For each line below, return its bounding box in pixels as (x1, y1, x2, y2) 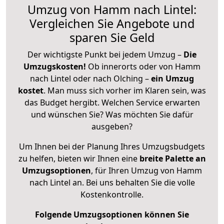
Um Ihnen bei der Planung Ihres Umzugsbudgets (19, 140, 205, 152)
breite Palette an (139, 152, 206, 164)
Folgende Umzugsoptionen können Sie (35, 208, 189, 220)
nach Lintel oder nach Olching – (30, 72, 151, 84)
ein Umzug (151, 72, 194, 84)
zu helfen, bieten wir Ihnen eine (18, 152, 139, 164)
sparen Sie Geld (69, 29, 154, 45)
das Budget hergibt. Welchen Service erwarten (24, 96, 200, 108)
